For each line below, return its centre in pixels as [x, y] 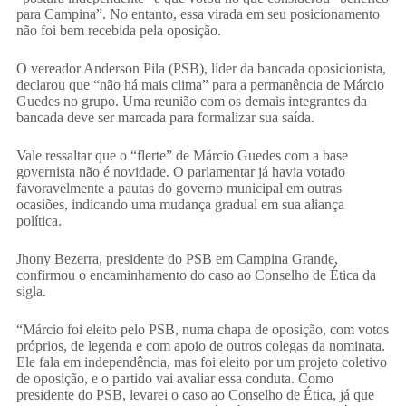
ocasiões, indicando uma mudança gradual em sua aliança [180, 205]
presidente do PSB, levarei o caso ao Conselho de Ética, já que [195, 395]
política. [39, 221]
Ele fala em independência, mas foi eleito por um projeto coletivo [201, 362]
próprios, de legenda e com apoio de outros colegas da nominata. [200, 346]
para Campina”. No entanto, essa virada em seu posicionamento [198, 14]
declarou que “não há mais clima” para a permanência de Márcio [200, 85]
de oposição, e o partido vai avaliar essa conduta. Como [174, 379]
